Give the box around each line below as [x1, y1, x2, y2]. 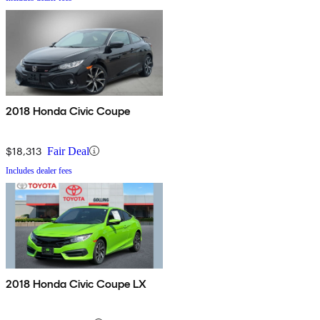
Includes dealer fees [6, 165, 72, 176]
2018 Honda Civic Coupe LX [6, 276, 146, 291]
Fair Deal [47, 144, 89, 157]
